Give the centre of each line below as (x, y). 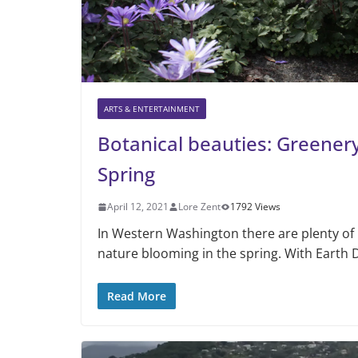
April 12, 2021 (138, 207)
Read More (137, 296)
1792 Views (255, 207)
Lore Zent (199, 207)
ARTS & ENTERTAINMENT (152, 109)
